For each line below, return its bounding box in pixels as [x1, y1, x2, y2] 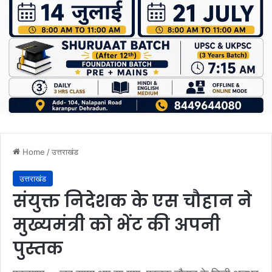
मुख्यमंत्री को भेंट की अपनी [13, 212, 220, 237]
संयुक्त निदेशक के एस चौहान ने [13, 189, 252, 213]
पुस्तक [13, 236, 63, 260]
